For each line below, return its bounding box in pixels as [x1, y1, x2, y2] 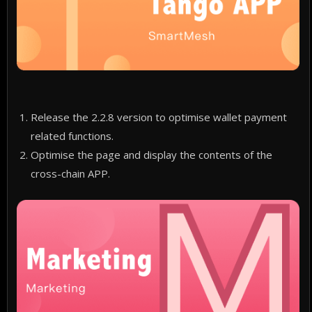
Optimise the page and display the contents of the [31, 147, 273, 162]
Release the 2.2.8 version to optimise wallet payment [31, 109, 288, 124]
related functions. [31, 128, 114, 143]
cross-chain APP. [31, 166, 111, 180]
